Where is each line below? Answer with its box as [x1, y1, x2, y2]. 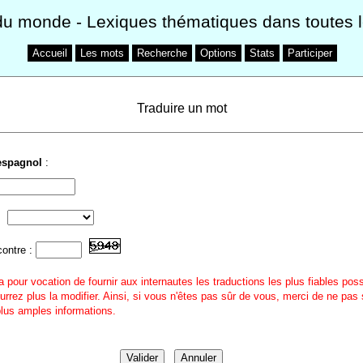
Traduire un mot [136, 101, 227, 115]
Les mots [79, 47, 124, 59]
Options [199, 47, 237, 59]
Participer [287, 47, 332, 59]
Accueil [32, 47, 67, 59]
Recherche [136, 47, 187, 59]
